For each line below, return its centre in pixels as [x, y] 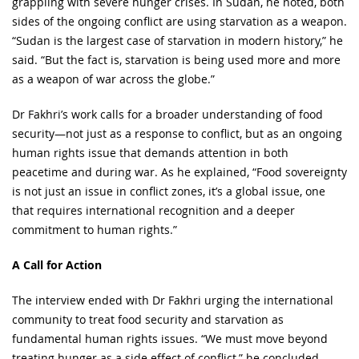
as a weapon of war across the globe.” [113, 79]
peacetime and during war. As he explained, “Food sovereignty [179, 171]
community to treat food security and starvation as [148, 319]
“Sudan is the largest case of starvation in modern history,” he [177, 40]
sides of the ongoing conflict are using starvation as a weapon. [179, 21]
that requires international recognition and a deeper [153, 210]
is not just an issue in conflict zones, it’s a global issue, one [169, 191]
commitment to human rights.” [95, 229]
